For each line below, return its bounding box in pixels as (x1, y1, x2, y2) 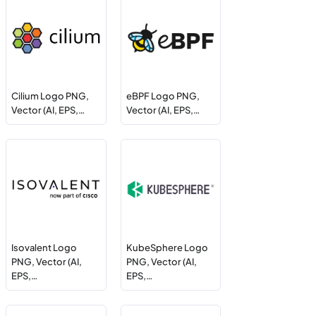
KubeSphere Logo (126, 241, 208, 253)
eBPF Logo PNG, (126, 90, 200, 102)
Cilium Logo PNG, (11, 90, 90, 102)
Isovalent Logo (11, 241, 78, 253)
